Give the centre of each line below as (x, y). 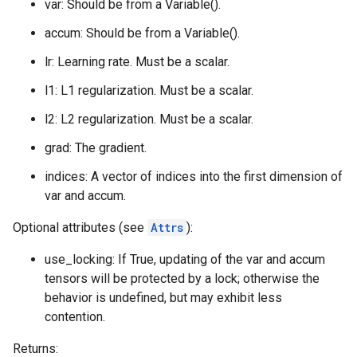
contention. (75, 317)
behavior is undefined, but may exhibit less (163, 298)
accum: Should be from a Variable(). (142, 33)
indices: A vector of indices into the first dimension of (194, 177)
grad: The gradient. (96, 148)
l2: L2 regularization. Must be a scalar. (149, 119)
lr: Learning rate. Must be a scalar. (137, 62)
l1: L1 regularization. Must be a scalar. (149, 90)
